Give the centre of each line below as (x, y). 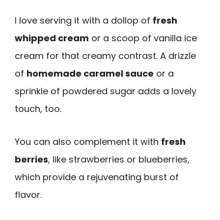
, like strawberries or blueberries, (119, 159)
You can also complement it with (88, 141)
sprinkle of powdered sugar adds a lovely (106, 91)
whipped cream (52, 38)
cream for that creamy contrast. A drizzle (105, 56)
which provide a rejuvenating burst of (97, 177)
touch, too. (38, 109)
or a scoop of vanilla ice (143, 38)
